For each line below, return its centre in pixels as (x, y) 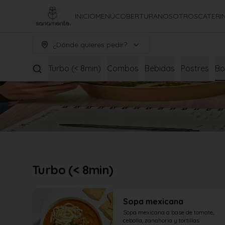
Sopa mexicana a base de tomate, (168, 212)
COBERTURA (137, 16)
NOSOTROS (178, 16)
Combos (123, 68)
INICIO (85, 16)
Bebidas (160, 68)
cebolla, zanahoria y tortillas (161, 220)
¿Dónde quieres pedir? (90, 45)
